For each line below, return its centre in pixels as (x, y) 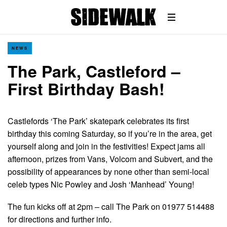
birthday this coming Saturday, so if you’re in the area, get (110, 134)
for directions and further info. (60, 219)
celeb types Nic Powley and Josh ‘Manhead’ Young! (101, 184)
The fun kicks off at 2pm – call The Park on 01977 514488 (111, 207)
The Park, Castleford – (94, 71)
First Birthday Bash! (86, 89)
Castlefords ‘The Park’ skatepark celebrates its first (98, 121)
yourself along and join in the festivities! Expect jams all (106, 146)
